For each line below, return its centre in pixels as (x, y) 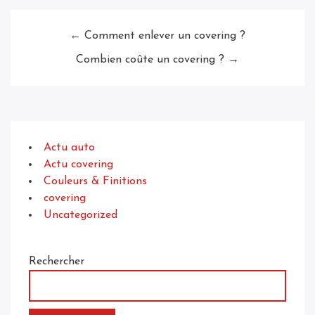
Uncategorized (81, 216)
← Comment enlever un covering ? (157, 36)
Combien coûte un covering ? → (157, 60)
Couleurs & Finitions (95, 182)
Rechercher (57, 262)
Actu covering (78, 165)
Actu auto (69, 148)
